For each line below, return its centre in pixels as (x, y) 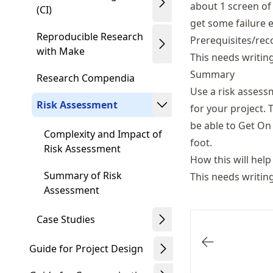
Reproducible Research (90, 37)
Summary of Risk (83, 175)
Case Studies (66, 219)
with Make (61, 51)
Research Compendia (86, 78)
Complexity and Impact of (103, 134)
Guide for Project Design (86, 249)
